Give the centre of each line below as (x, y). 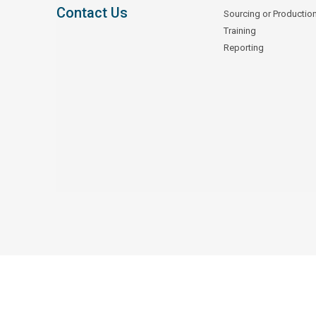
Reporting (243, 48)
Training (239, 31)
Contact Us (92, 13)
